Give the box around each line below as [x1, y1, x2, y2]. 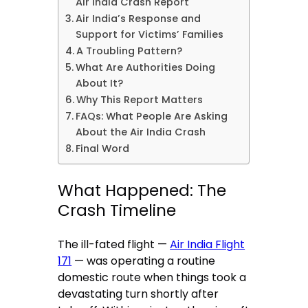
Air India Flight [170, 236, 245, 252]
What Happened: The [58, 179, 227, 201]
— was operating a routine [71, 252, 216, 269]
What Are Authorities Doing [76, 60, 216, 75]
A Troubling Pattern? [76, 44, 183, 58]
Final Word [76, 142, 130, 156]
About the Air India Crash [76, 125, 206, 140]
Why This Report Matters [76, 93, 203, 107]
